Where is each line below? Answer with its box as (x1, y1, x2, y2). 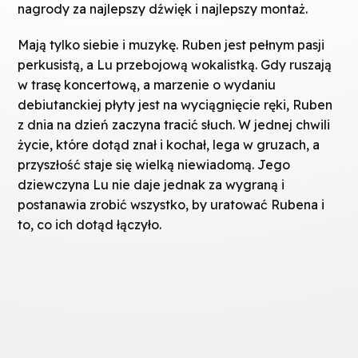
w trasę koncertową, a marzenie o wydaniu (18, 76, 276, 93)
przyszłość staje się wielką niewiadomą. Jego (18, 156, 291, 173)
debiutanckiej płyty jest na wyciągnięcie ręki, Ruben (18, 96, 333, 113)
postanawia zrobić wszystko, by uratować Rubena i (18, 196, 325, 213)
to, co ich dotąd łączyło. (18, 216, 162, 233)
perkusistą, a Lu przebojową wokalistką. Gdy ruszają (18, 56, 332, 73)
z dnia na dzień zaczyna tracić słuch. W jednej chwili (18, 116, 331, 133)
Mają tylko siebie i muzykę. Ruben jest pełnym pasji (18, 36, 325, 53)
